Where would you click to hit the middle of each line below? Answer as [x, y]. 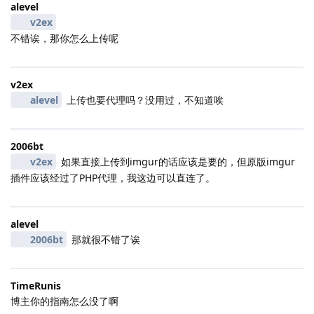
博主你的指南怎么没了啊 [64, 301]
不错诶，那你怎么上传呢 [64, 38]
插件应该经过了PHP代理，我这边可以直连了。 [113, 177]
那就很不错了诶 [104, 239]
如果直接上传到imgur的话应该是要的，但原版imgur [176, 161]
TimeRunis [36, 285]
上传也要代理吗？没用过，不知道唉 [143, 100]
